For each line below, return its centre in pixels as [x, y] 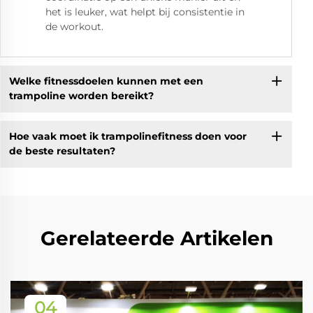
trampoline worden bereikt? [81, 96]
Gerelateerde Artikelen [156, 238]
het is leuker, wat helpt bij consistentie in [145, 12]
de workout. [74, 26]
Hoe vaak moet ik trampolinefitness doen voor [128, 137]
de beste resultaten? [62, 151]
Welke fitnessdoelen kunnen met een [106, 81]
